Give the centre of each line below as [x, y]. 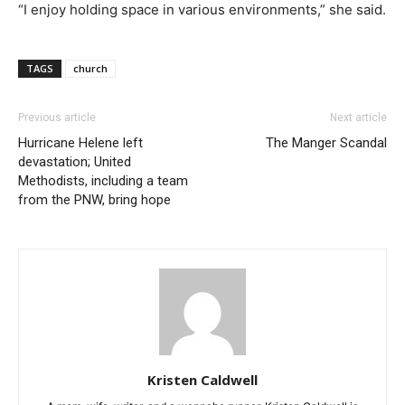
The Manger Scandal [326, 143]
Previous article [57, 118]
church [90, 69]
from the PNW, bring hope [94, 200]
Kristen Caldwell [202, 380]
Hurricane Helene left [80, 143]
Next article [358, 118]
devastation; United [75, 162]
